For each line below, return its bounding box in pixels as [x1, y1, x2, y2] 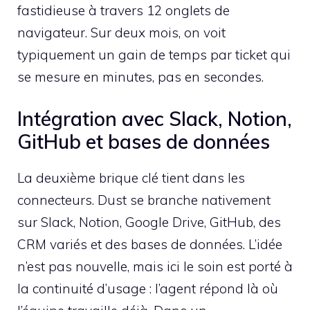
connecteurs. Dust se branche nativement [17, 192, 271, 209]
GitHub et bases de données [17, 129, 270, 154]
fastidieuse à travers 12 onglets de [17, 1, 230, 19]
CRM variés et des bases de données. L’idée [17, 236, 282, 253]
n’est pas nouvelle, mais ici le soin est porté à [17, 258, 293, 275]
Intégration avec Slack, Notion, [17, 107, 292, 131]
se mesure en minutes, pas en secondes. [17, 68, 264, 85]
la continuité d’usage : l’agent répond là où [17, 280, 278, 298]
